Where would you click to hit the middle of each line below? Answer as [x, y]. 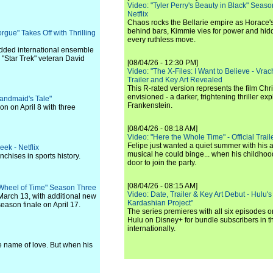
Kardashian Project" [160, 203]
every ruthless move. [161, 40]
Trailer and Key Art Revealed [175, 80]
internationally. [151, 229]
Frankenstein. [150, 105]
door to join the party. [162, 163]
